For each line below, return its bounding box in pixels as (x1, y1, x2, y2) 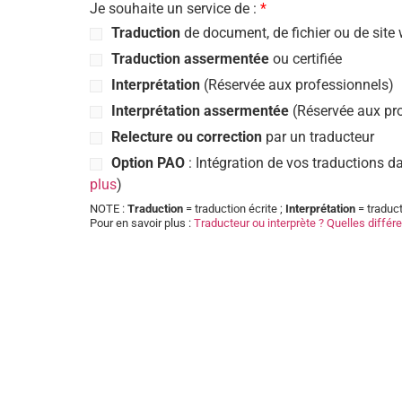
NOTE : (90, 201, 127, 215)
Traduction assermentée (111, 49, 269, 67)
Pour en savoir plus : (90, 215, 194, 230)
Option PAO (111, 153, 185, 171)
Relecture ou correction (111, 127, 262, 145)
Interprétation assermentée (111, 101, 289, 119)
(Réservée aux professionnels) (200, 75, 394, 93)
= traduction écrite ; (183, 201, 285, 215)
